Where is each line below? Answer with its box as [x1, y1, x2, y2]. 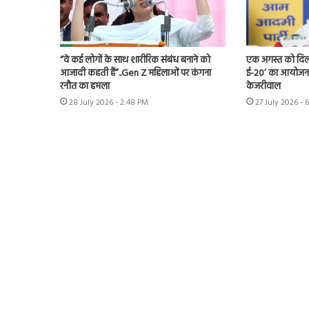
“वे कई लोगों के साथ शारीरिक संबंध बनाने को [60, 52, 210, 69]
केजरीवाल [246, 79, 281, 95]
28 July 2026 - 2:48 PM [69, 96, 148, 110]
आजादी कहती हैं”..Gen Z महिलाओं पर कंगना [60, 66, 211, 82]
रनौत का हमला [60, 79, 110, 95]
